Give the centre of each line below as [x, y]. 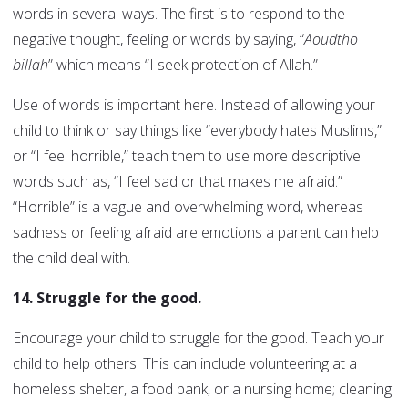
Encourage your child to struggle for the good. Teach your [199, 338]
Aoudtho [331, 40]
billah [31, 65]
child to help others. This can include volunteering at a [185, 364]
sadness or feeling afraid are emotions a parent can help [196, 233]
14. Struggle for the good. [107, 298]
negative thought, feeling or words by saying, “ [158, 40]
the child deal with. [71, 258]
